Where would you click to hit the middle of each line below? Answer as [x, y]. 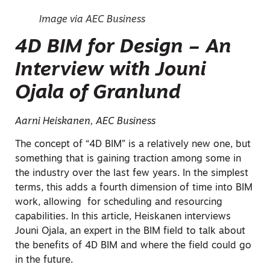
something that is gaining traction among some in [128, 159]
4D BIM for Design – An [123, 47]
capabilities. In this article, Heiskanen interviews [123, 217]
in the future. [44, 261]
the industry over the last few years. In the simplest [132, 174]
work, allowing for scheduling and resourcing [119, 203]
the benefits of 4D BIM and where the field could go [133, 246]
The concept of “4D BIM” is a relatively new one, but [133, 145]
